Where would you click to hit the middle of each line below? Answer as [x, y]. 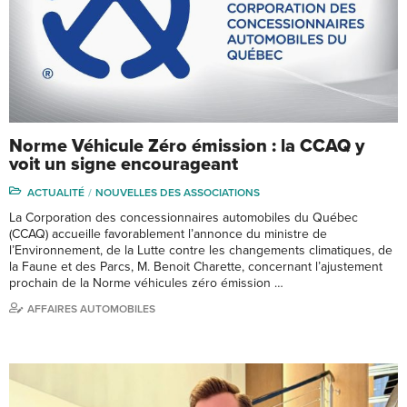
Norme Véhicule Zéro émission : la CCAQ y [187, 146]
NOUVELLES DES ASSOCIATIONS [178, 192]
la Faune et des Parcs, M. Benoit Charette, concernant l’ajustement [196, 266]
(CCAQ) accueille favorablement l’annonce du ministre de [168, 233]
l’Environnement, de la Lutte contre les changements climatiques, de [201, 250]
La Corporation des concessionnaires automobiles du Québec [184, 217]
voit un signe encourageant [124, 164]
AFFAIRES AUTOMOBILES [91, 308]
